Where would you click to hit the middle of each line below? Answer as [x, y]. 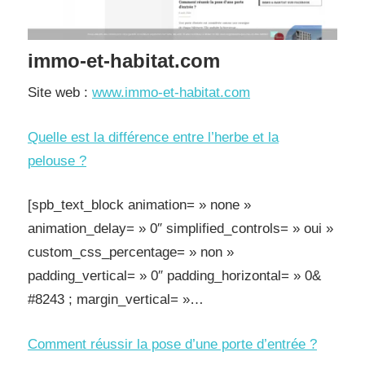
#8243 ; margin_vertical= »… [116, 299]
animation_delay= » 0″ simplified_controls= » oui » [180, 229]
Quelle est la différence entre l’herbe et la [153, 137]
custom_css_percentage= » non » [131, 252]
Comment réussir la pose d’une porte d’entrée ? [172, 344]
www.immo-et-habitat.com [171, 92]
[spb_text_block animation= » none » [139, 205]
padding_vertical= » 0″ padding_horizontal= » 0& [174, 276]
